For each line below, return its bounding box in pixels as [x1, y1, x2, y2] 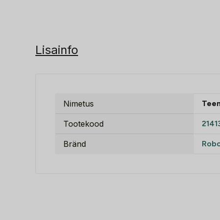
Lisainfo [35, 43, 78, 57]
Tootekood [63, 119, 104, 129]
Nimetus [63, 99, 94, 109]
